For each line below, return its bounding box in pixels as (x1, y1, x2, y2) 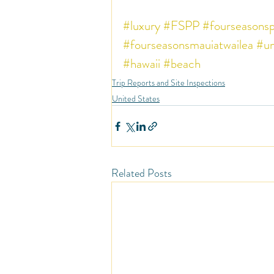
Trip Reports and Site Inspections (112, 76, 225, 89)
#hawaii (123, 54, 160, 73)
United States (112, 92, 160, 105)
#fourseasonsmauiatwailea (123, 35, 253, 54)
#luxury (123, 17, 160, 35)
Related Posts (111, 165, 172, 181)
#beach (163, 54, 201, 73)
